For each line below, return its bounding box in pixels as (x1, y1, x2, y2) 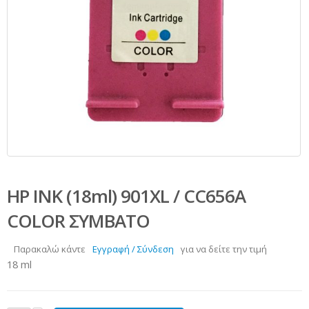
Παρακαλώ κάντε (14, 242, 86, 255)
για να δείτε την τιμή (181, 242, 267, 255)
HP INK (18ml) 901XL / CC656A (7, 183, 246, 208)
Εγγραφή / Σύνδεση (92, 242, 174, 255)
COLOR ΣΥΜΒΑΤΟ (7, 208, 150, 233)
